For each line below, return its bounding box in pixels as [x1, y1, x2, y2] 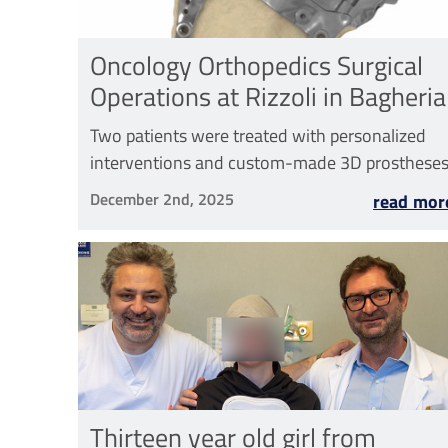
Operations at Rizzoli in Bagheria [90, 75, 446, 116]
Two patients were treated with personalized [90, 122, 426, 150]
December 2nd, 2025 [90, 187, 234, 212]
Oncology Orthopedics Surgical [90, 44, 423, 85]
